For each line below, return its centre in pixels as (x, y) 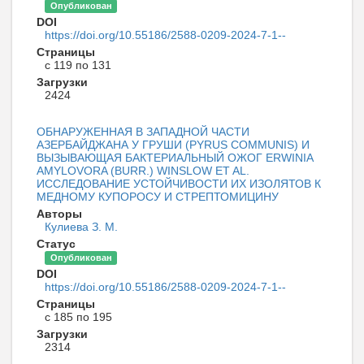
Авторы (59, 213)
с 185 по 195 (78, 316)
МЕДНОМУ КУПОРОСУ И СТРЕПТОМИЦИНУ (158, 196)
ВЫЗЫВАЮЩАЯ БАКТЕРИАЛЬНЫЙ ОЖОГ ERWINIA (175, 157)
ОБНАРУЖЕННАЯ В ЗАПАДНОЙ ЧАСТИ (143, 131)
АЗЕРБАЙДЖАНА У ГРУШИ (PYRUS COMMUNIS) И (173, 144)
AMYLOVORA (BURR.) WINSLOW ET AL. (143, 170)
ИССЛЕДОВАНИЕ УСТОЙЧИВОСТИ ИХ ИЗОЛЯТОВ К (179, 183)
